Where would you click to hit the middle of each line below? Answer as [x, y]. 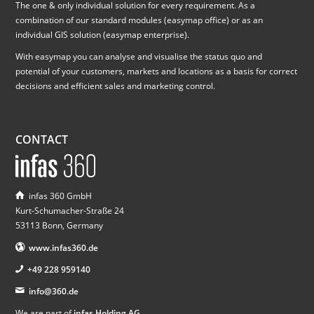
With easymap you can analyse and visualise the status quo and [139, 56]
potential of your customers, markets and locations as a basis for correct [157, 71]
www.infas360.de [64, 247]
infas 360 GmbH [61, 196]
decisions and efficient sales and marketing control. [116, 86]
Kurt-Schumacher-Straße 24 [70, 211]
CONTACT [42, 139]
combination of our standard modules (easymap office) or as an [139, 20]
